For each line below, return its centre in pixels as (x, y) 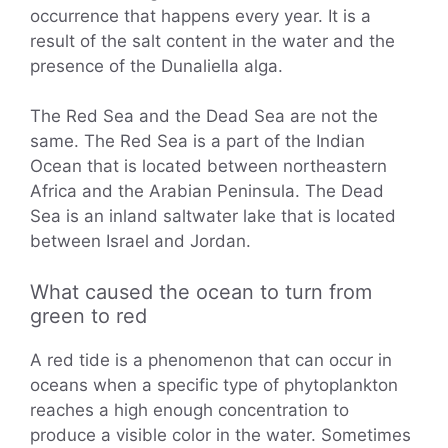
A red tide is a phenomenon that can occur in (211, 359)
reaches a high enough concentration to (189, 409)
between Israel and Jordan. (140, 241)
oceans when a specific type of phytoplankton (214, 384)
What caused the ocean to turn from (201, 291)
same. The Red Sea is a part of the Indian (197, 141)
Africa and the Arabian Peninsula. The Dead (207, 191)
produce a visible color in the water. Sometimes (220, 434)
